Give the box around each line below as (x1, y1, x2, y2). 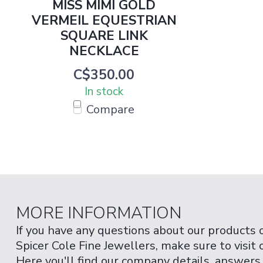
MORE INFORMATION (16, 202, 181, 224)
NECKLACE (69, 42, 139, 60)
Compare (86, 102, 134, 117)
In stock (85, 84, 123, 99)
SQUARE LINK (60, 27, 148, 45)
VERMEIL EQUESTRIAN (31, 12, 177, 29)
